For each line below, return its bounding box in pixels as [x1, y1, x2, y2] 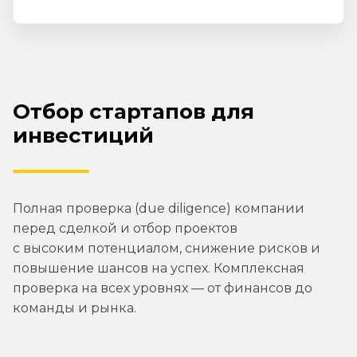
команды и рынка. [13, 300, 136, 316]
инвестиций [13, 123, 154, 149]
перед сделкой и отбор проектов [13, 221, 237, 237]
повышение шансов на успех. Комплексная [13, 261, 304, 277]
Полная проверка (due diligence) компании [13, 201, 304, 217]
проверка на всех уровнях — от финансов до [13, 280, 312, 296]
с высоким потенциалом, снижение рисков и [13, 241, 320, 257]
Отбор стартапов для [13, 99, 254, 125]
